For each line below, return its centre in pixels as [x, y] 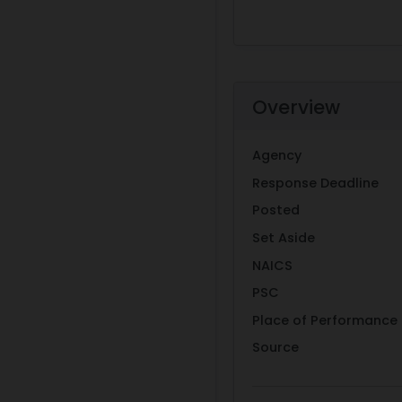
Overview [296, 108]
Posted [276, 210]
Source [275, 348]
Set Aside [284, 237]
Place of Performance [325, 320]
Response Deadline [315, 183]
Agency [277, 156]
